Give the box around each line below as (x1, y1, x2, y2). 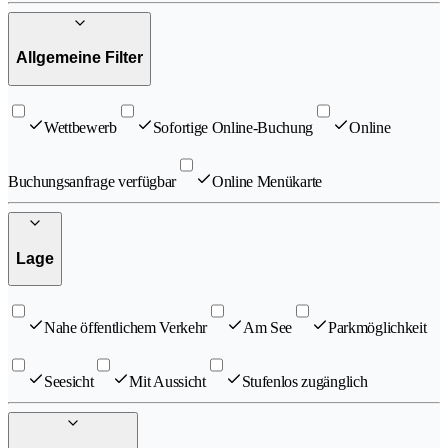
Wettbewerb (44, 119, 117, 136)
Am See (243, 319, 293, 337)
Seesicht (44, 373, 94, 391)
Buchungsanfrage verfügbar (8, 173, 176, 190)
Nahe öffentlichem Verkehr (44, 319, 207, 337)
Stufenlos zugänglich (241, 373, 368, 391)
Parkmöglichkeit (328, 319, 427, 337)
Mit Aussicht (129, 373, 206, 391)
